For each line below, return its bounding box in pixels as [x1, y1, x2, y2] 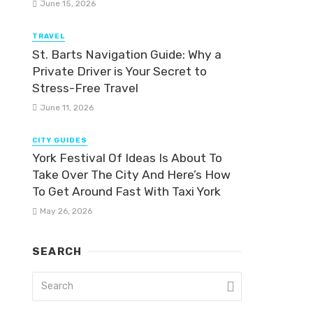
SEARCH [32, 245, 82, 258]
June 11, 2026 [39, 102, 94, 112]
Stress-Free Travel [32, 80, 138, 95]
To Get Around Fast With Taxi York [32, 184, 221, 198]
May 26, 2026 [39, 205, 92, 216]
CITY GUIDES [32, 136, 87, 145]
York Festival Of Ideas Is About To [32, 150, 222, 165]
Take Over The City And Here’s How [32, 167, 231, 182]
